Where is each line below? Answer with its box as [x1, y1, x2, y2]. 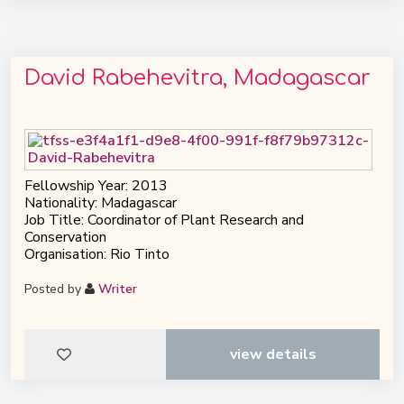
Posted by [24, 280, 85, 298]
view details [229, 344, 317, 365]
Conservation [24, 227, 106, 248]
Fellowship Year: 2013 [24, 176, 168, 197]
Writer [98, 280, 137, 298]
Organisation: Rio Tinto [24, 244, 170, 265]
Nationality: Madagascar [24, 193, 177, 214]
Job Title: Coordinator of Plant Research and [24, 210, 304, 231]
